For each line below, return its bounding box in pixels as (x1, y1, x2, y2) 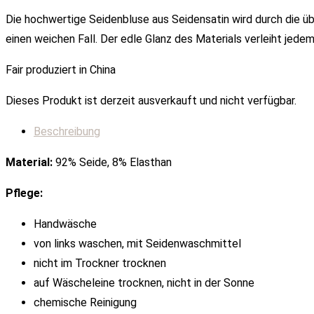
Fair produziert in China (6, 62, 116, 76)
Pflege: (6, 186, 43, 200)
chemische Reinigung (34, 295, 137, 309)
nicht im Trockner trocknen (34, 256, 166, 270)
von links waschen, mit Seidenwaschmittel (34, 236, 241, 250)
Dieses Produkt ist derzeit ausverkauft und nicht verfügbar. (6, 93, 296, 107)
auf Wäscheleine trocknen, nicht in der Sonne (34, 275, 254, 289)
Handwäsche (34, 217, 97, 231)
